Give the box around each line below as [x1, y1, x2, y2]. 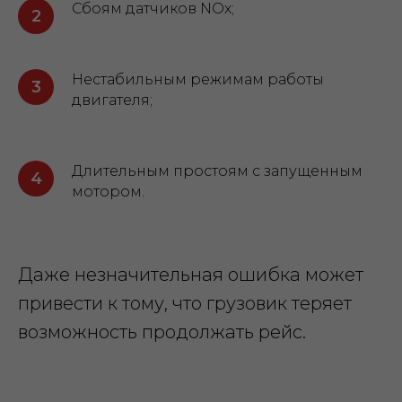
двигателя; [72, 92, 153, 109]
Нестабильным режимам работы [72, 71, 324, 88]
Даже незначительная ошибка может [18, 264, 363, 285]
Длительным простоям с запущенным [72, 162, 363, 179]
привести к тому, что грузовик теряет [18, 293, 352, 314]
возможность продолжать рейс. [18, 321, 306, 343]
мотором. [72, 183, 144, 200]
